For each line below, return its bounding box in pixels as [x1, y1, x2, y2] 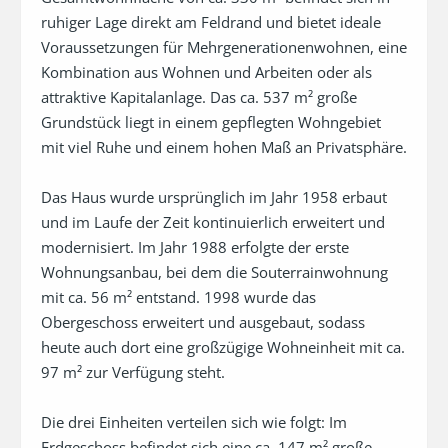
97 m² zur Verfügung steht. [41, 362, 225, 383]
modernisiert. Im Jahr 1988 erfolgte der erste [41, 237, 349, 258]
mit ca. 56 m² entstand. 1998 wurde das [41, 287, 316, 308]
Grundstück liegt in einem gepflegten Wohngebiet [41, 112, 381, 133]
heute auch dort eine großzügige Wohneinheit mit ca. [41, 337, 405, 358]
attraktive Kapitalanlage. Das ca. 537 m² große [41, 87, 357, 108]
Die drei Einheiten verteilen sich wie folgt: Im [41, 412, 347, 433]
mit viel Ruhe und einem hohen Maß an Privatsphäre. [41, 137, 407, 158]
